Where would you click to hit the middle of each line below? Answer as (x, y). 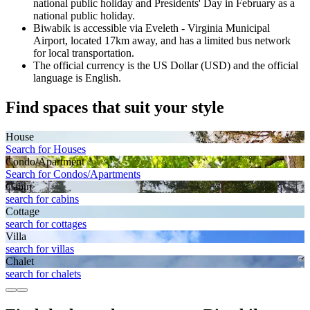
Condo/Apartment (45, 161)
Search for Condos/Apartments (73, 174)
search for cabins (42, 199)
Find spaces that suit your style (115, 107)
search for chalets (43, 273)
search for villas (40, 248)
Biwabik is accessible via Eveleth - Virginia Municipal (152, 28)
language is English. (77, 77)
